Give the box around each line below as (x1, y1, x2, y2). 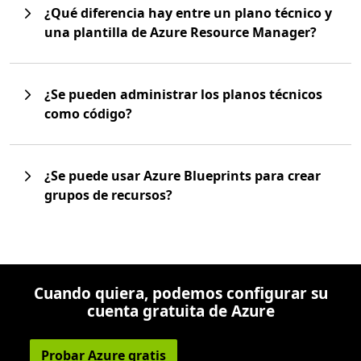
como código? (44, 105, 132, 123)
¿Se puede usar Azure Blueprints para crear (44, 167, 321, 185)
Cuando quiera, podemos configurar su (33, 283, 328, 305)
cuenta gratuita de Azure (86, 301, 275, 322)
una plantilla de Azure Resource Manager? (44, 23, 317, 42)
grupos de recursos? (44, 186, 172, 205)
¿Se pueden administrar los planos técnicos (44, 85, 322, 104)
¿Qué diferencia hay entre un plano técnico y (44, 4, 332, 23)
